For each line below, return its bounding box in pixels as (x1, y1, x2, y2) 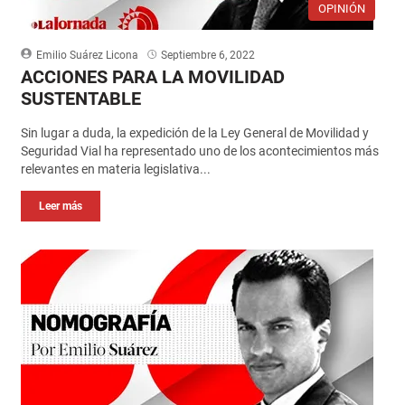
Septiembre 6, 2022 (160, 48, 255, 61)
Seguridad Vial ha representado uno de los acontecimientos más (20, 143, 379, 158)
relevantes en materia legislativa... (20, 161, 211, 176)
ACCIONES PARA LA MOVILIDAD (20, 65, 285, 88)
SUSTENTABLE (20, 87, 141, 109)
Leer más (38, 199, 82, 212)
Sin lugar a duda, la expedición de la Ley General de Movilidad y (20, 125, 369, 140)
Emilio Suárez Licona (35, 48, 138, 61)
